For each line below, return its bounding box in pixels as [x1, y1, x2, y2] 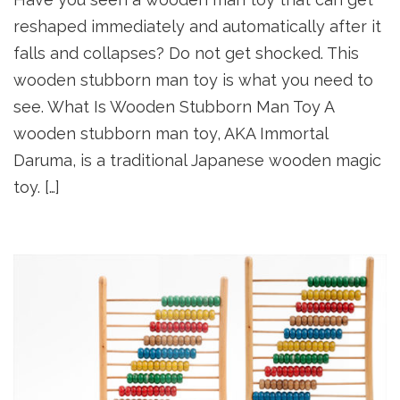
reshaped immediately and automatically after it [13, 17, 381, 37]
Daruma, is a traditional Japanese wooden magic [13, 151, 381, 171]
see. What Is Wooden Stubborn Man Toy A [13, 97, 334, 117]
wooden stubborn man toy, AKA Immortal [13, 124, 328, 144]
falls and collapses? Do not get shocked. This [13, 44, 359, 63]
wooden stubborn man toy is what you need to [13, 71, 373, 90]
